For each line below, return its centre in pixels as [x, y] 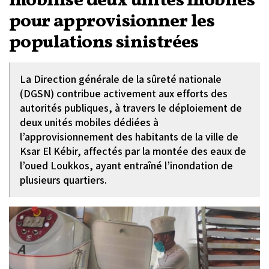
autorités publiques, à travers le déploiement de [131, 108]
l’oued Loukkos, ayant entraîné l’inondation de [126, 165]
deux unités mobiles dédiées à [89, 122]
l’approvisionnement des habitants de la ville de [129, 137]
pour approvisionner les [112, 22]
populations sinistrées [104, 43]
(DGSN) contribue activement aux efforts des [124, 93]
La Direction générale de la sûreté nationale [121, 79]
